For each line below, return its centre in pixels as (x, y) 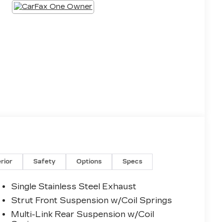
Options (89, 162)
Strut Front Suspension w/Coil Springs (92, 201)
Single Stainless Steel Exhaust (74, 187)
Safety (45, 162)
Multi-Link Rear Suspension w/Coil (83, 215)
